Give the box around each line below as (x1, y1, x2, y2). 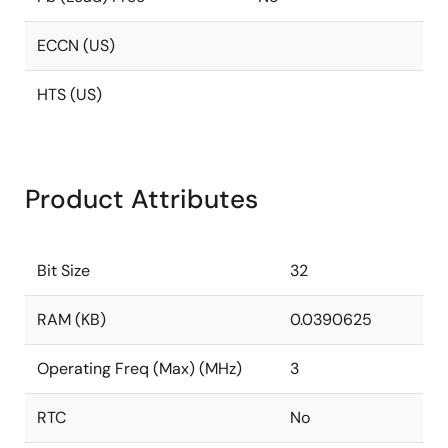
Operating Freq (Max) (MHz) (37, 358, 242, 379)
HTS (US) (37, 84, 102, 105)
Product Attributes (25, 182, 258, 216)
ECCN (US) (37, 35, 115, 56)
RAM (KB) (37, 309, 106, 330)
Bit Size (37, 260, 90, 281)
